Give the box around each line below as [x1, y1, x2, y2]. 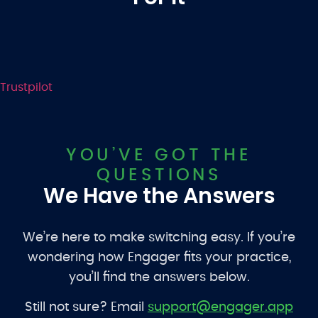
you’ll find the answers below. [68, 271, 250, 285]
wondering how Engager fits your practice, [27, 251, 291, 265]
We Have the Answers [43, 181, 275, 212]
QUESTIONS [96, 167, 222, 185]
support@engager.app [148, 301, 293, 314]
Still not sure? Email [25, 301, 148, 314]
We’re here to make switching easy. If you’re [23, 231, 295, 245]
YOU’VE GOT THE [65, 147, 253, 165]
